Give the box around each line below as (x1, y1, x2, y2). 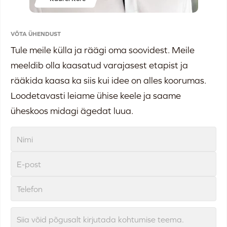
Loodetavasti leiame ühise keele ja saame (11, 90, 181, 101)
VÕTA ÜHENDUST (11, 30, 61, 38)
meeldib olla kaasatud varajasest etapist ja (11, 60, 188, 71)
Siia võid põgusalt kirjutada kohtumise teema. (17, 215, 184, 224)
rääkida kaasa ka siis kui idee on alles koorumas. (11, 75, 206, 86)
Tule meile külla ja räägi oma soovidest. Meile (11, 45, 195, 56)
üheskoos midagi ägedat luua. (11, 105, 133, 117)
